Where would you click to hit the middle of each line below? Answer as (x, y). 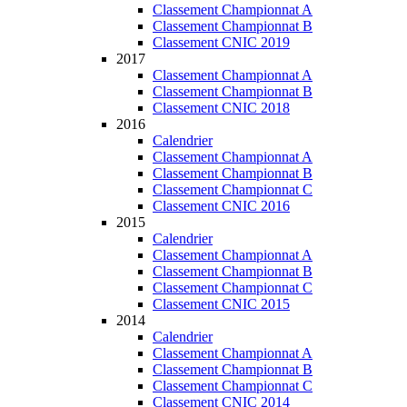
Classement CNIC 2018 (221, 108)
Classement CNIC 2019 (221, 42)
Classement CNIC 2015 (221, 304)
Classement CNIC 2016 (221, 206)
